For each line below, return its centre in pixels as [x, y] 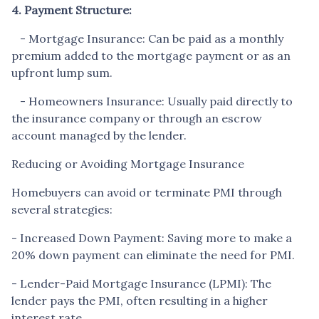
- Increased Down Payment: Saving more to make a [152, 237]
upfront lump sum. [62, 72]
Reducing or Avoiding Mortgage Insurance [128, 163]
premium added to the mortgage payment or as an [151, 55]
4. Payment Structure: [72, 10]
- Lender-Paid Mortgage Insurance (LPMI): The [141, 283]
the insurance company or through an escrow [137, 118]
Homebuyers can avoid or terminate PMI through [147, 192]
